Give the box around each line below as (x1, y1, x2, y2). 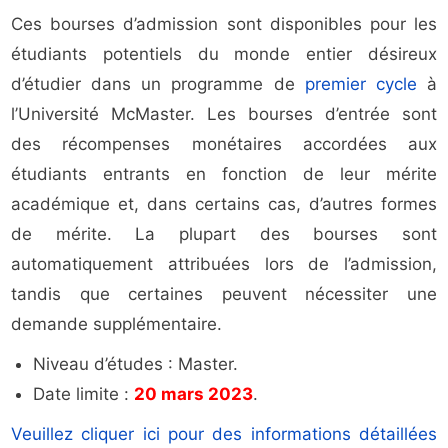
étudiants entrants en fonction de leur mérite (11, 164, 437, 185)
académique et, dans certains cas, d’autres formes (11, 194, 437, 215)
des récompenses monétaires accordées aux (11, 134, 437, 155)
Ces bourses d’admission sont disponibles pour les (11, 14, 437, 35)
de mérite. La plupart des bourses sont (11, 224, 437, 245)
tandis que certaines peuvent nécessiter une (11, 284, 437, 305)
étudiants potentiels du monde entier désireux (11, 44, 437, 65)
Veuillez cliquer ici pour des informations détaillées (11, 424, 437, 445)
